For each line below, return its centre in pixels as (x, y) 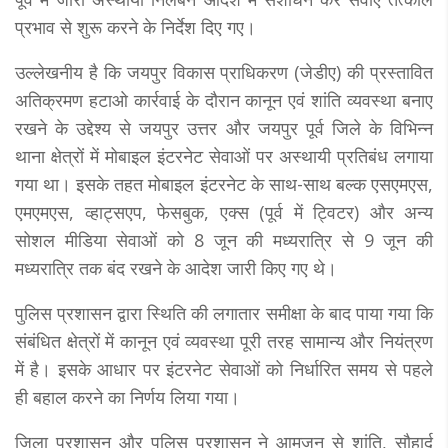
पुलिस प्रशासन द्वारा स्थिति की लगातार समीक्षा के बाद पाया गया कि (224, 312)
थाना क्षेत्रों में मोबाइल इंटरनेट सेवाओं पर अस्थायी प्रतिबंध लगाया (224, 155)
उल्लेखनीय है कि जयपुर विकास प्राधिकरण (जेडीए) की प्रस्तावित (224, 71)
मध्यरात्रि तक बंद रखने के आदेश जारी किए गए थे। (176, 267)
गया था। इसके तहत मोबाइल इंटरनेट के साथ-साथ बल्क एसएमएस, (224, 183)
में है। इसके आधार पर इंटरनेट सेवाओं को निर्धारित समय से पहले (224, 368)
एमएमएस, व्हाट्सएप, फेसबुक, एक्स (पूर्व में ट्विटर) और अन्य (224, 211)
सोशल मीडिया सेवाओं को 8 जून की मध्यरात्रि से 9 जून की (224, 239)
